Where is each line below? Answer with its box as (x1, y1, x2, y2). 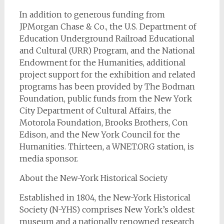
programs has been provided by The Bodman (19, 81, 195, 91)
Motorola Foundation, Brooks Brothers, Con (19, 117, 188, 127)
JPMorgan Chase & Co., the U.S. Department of (19, 21, 196, 31)
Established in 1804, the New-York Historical (19, 192, 190, 202)
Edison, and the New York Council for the (19, 129, 180, 139)
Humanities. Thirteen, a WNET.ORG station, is (19, 141, 194, 151)
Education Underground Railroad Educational (19, 33, 194, 43)
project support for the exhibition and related (19, 69, 195, 79)
